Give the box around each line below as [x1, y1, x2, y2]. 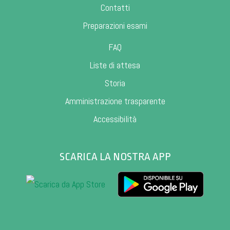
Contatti [100, 1, 130, 13]
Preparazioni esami [83, 19, 147, 31]
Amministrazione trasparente [65, 94, 165, 107]
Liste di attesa [90, 59, 140, 71]
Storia [105, 76, 125, 89]
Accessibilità [93, 112, 137, 125]
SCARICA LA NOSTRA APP [59, 150, 171, 163]
